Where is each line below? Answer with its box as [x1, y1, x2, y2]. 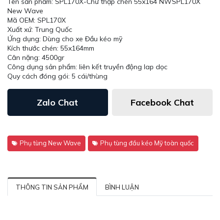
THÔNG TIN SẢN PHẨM [16, 183, 88, 191]
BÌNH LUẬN [105, 183, 139, 191]
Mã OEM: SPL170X [7, 16, 66, 25]
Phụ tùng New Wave [20, 139, 81, 147]
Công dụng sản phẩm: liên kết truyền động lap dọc [7, 62, 167, 71]
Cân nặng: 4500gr [7, 53, 64, 62]
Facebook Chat [131, 97, 194, 108]
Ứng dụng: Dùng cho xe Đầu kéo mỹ [7, 34, 122, 43]
